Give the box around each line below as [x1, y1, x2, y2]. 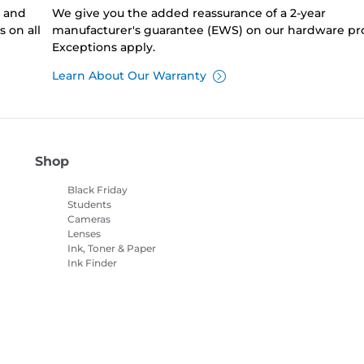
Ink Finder [67, 257, 117, 270]
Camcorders [67, 286, 128, 299]
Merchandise [67, 315, 130, 328]
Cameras [67, 213, 110, 226]
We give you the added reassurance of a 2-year [51, 6, 326, 21]
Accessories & [67, 301, 134, 314]
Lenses [67, 227, 101, 240]
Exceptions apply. [51, 40, 155, 55]
